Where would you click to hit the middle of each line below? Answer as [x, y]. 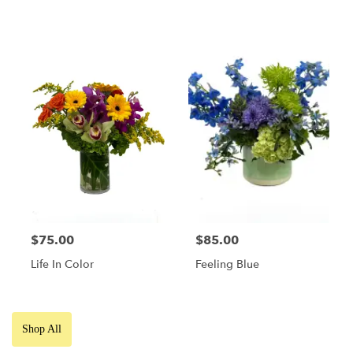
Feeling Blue [227, 264]
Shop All [42, 329]
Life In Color [62, 264]
